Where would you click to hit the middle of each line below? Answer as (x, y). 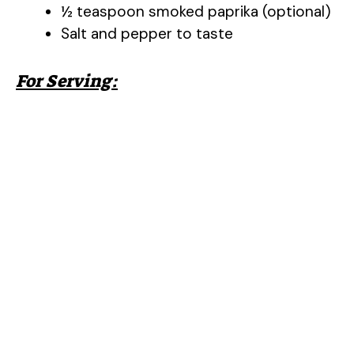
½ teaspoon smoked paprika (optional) (196, 11)
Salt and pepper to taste (147, 34)
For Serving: (67, 81)
